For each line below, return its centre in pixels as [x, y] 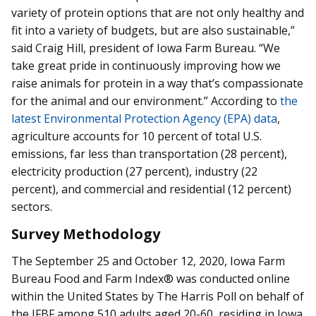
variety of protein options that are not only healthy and [158, 13]
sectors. [32, 207]
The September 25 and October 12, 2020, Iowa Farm [148, 261]
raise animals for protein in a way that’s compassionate [157, 84]
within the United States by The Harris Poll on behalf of [158, 297]
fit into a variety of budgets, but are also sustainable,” [153, 31]
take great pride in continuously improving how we [146, 66]
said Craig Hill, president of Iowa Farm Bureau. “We [146, 48]
